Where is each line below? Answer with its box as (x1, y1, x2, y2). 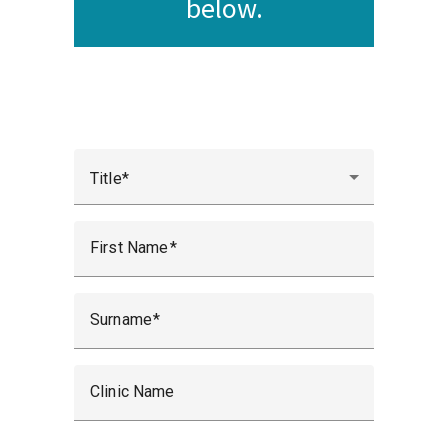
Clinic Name (90, 382, 175, 401)
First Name (90, 238, 169, 257)
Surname (90, 310, 153, 329)
